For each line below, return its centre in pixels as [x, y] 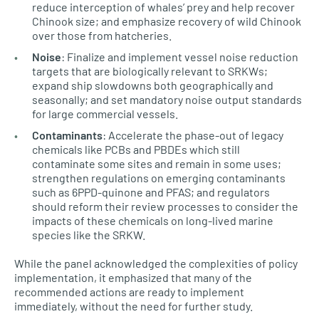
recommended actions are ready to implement [129, 292]
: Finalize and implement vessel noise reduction [180, 57]
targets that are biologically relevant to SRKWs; [150, 71]
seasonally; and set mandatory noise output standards [167, 99]
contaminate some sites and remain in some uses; [157, 163]
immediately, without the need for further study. [134, 306]
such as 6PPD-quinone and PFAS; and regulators [151, 192]
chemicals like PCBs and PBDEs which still [136, 149]
